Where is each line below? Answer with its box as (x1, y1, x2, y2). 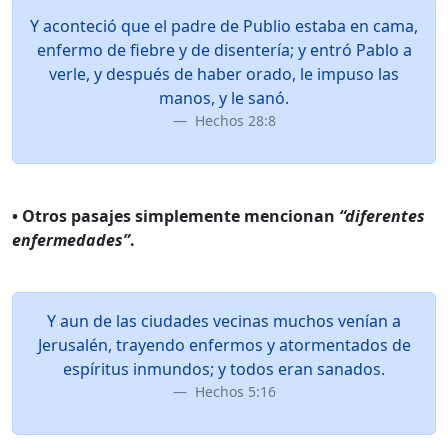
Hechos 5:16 (190, 382, 276, 401)
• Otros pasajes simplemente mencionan (12, 205, 339, 227)
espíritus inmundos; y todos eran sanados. (63, 358, 385, 380)
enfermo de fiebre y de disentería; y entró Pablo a (36, 39, 412, 61)
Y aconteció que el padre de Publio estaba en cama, (30, 15, 418, 37)
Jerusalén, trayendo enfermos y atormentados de (37, 334, 411, 356)
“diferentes (339, 205, 425, 227)
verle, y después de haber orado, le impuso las (49, 63, 399, 85)
